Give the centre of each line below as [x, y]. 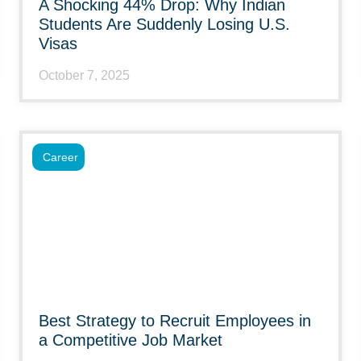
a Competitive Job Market [131, 340]
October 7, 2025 [84, 75]
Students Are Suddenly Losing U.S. [164, 24]
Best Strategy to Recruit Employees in [175, 321]
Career [60, 157]
